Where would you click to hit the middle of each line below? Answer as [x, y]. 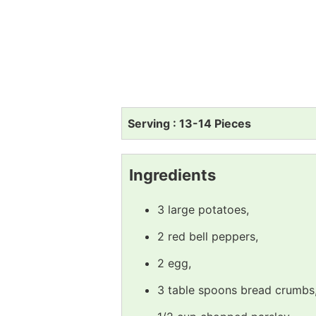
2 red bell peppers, [208, 237]
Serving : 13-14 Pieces [189, 124]
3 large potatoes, [203, 210]
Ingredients [172, 175]
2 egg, [174, 263]
